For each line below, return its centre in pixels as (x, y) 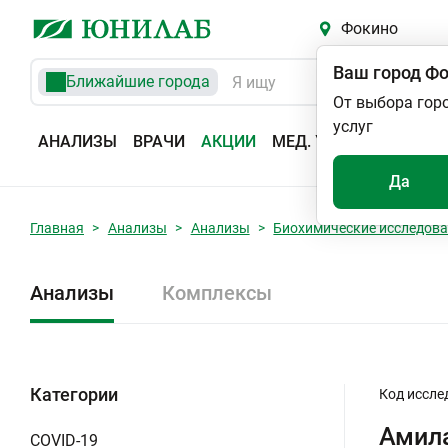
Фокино (369, 28)
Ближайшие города (138, 81)
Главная (57, 228)
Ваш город (377, 72)
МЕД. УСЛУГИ (324, 141)
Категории (74, 394)
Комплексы (217, 293)
